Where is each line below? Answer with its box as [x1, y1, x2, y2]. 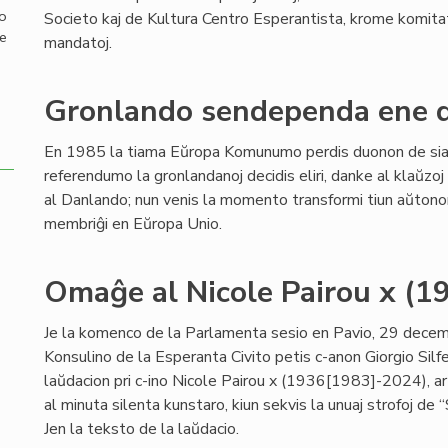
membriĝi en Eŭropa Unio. [44, 213, 222, 235]
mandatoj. [44, 32, 112, 54]
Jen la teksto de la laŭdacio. [44, 418, 239, 440]
